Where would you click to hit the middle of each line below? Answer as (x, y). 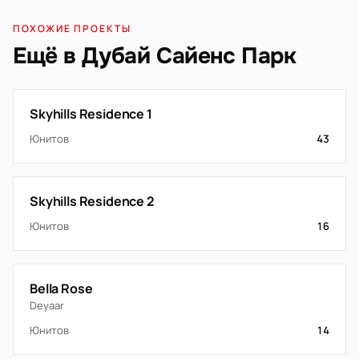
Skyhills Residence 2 (92, 201)
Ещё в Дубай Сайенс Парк (155, 56)
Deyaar (47, 305)
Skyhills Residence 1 (91, 114)
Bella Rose (61, 288)
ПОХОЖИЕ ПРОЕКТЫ (72, 28)
